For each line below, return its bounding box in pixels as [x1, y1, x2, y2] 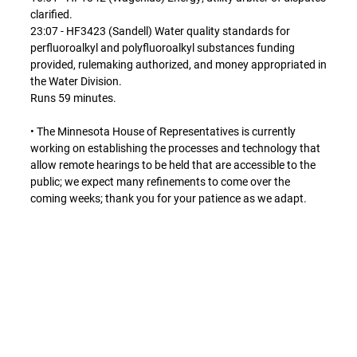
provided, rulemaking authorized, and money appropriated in [30, 58, 327, 72]
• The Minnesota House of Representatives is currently [30, 125, 296, 139]
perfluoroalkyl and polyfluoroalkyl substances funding [30, 41, 295, 55]
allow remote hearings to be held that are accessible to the [30, 159, 316, 172]
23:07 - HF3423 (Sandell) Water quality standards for [30, 25, 290, 38]
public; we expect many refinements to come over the [30, 175, 290, 189]
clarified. [30, 8, 73, 22]
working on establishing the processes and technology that [30, 142, 320, 155]
